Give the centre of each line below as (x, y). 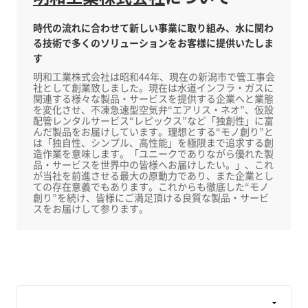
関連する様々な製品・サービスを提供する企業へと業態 (153, 99)
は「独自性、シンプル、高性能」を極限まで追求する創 (153, 143)
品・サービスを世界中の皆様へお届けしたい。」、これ (153, 165)
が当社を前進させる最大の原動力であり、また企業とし (153, 176)
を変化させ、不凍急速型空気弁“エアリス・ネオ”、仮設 (153, 110)
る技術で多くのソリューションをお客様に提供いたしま (153, 43)
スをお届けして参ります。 (91, 209)
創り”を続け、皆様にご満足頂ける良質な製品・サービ (151, 198)
